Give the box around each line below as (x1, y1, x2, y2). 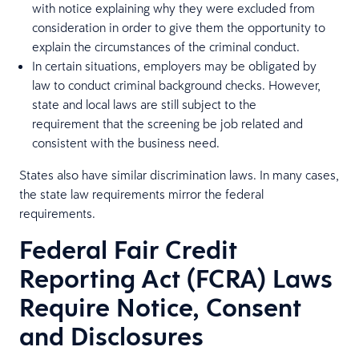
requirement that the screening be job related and (32, 115, 303, 131)
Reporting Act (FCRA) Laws (19, 261, 333, 296)
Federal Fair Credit (19, 232, 237, 267)
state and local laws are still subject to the (32, 96, 256, 112)
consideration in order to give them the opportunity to (32, 19, 325, 35)
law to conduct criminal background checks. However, (32, 77, 321, 93)
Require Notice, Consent (19, 290, 301, 325)
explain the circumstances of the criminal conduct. (32, 38, 300, 54)
